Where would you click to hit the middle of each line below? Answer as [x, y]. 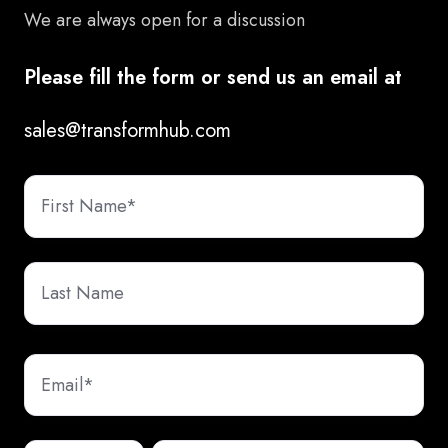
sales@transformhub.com [127, 130]
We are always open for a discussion [164, 19]
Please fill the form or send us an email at [213, 77]
